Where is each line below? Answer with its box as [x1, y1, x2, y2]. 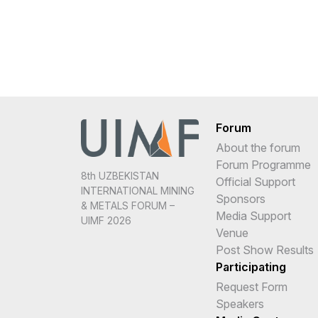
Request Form [216, 279, 287, 294]
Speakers [216, 296, 264, 311]
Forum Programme [216, 157, 311, 172]
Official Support [216, 174, 295, 189]
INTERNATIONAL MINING [81, 185, 194, 197]
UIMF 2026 [81, 214, 131, 227]
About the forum [216, 140, 300, 155]
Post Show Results [216, 242, 314, 257]
